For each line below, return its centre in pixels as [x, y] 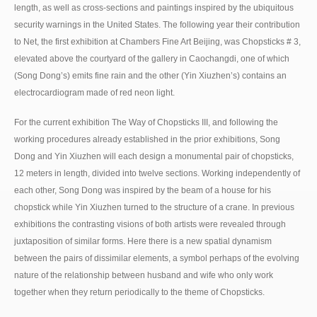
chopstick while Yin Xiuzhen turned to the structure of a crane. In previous [154, 207]
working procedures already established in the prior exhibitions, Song [147, 139]
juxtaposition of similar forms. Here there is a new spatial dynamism [143, 241]
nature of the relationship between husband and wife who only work [144, 275]
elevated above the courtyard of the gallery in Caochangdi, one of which [152, 58]
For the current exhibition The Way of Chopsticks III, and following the [146, 122]
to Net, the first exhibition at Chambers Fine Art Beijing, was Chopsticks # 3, [157, 41]
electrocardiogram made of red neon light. [94, 92]
